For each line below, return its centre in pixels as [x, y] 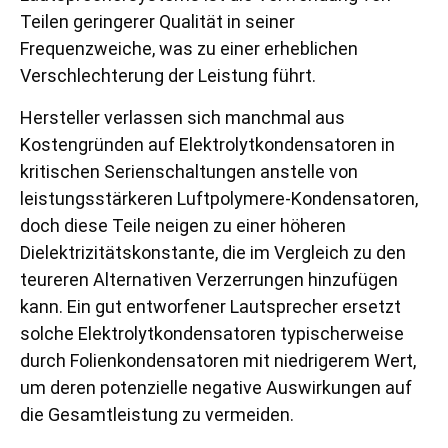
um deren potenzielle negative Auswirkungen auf [216, 387]
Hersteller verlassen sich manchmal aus [182, 117]
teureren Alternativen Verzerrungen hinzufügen [209, 279]
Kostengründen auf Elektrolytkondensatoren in [207, 144]
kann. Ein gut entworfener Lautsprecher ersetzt [210, 306]
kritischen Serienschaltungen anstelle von [189, 171]
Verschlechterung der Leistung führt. [168, 76]
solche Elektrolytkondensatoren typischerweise [212, 333]
